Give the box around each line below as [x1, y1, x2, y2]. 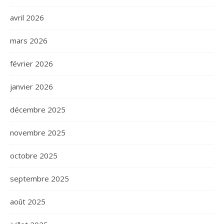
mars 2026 [10, 35, 47, 45]
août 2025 [10, 196, 45, 206]
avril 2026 [10, 12, 44, 22]
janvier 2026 [10, 81, 53, 91]
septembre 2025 [10, 173, 69, 183]
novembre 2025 [10, 127, 65, 137]
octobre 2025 [10, 150, 57, 160]
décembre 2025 [10, 104, 65, 114]
